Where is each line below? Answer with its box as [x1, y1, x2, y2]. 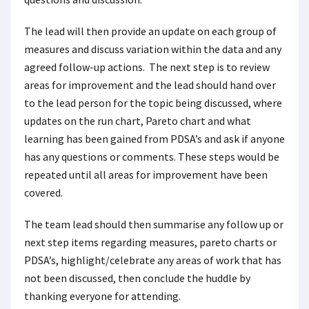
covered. [24, 186, 63, 199]
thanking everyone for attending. [24, 289, 181, 303]
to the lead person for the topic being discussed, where [24, 96, 282, 110]
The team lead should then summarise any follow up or [24, 217, 283, 231]
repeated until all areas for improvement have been [24, 168, 268, 181]
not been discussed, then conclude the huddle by [24, 271, 250, 285]
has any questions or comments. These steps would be [24, 150, 279, 163]
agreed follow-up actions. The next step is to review [24, 60, 270, 74]
